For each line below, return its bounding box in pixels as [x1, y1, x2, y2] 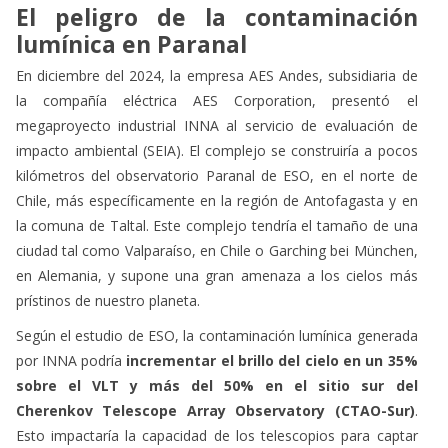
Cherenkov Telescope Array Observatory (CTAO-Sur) [15, 400, 415, 420]
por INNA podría [15, 350, 127, 370]
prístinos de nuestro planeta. [15, 290, 200, 310]
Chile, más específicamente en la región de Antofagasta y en [15, 190, 418, 210]
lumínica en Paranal [15, 27, 247, 60]
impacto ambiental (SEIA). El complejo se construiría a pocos [15, 140, 418, 160]
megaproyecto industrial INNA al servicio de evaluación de [15, 115, 418, 135]
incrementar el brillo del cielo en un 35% [126, 350, 418, 370]
